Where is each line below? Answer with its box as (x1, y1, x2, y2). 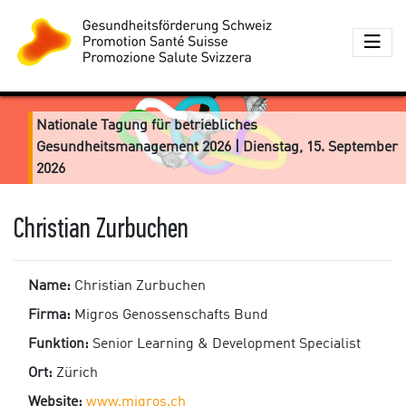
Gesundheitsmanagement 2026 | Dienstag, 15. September (36, 140, 398, 155)
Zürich (56, 366, 98, 381)
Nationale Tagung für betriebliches (36, 119, 257, 133)
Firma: (28, 308, 71, 323)
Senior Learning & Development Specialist (92, 337, 361, 352)
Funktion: (28, 337, 89, 352)
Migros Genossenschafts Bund (74, 308, 268, 323)
